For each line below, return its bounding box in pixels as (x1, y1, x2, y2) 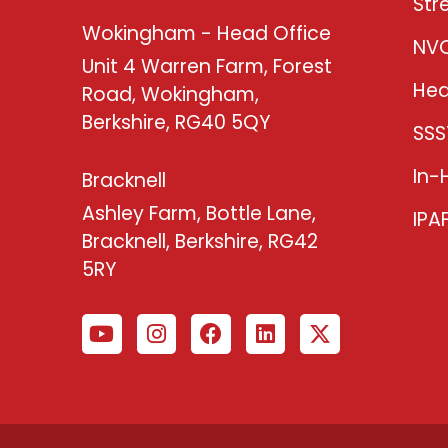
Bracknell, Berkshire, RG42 (82, 227, 318, 255)
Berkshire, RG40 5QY (82, 108, 271, 136)
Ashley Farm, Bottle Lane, (82, 199, 316, 227)
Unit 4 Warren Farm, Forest (82, 52, 332, 80)
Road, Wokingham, (82, 80, 259, 108)
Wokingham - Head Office (82, 19, 331, 47)
